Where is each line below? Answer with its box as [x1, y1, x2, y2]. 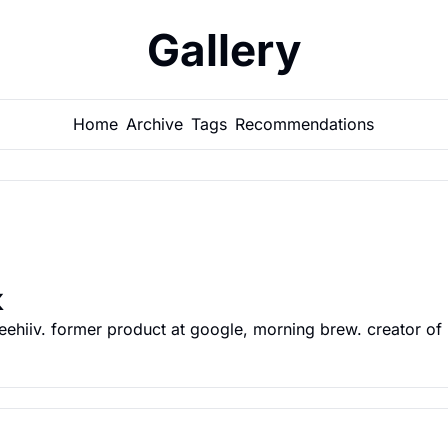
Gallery [147, 22, 301, 77]
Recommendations [235, 114, 375, 134]
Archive [126, 114, 184, 134]
